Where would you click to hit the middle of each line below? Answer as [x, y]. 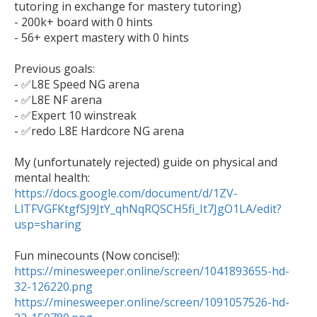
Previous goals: [54, 69]
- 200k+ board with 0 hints [83, 22]
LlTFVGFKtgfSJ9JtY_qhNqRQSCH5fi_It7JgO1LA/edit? [148, 209]
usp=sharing [48, 225]
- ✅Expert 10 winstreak [75, 116]
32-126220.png [53, 287]
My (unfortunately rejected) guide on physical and [146, 162]
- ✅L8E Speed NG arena [77, 85]
